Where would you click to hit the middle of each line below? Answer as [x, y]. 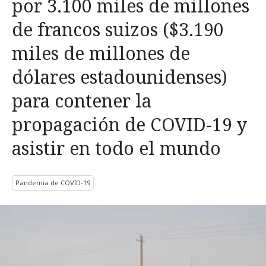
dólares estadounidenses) [120, 77]
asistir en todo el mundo [116, 148]
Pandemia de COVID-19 [53, 183]
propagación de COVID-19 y [129, 124]
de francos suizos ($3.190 [118, 29]
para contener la [82, 101]
